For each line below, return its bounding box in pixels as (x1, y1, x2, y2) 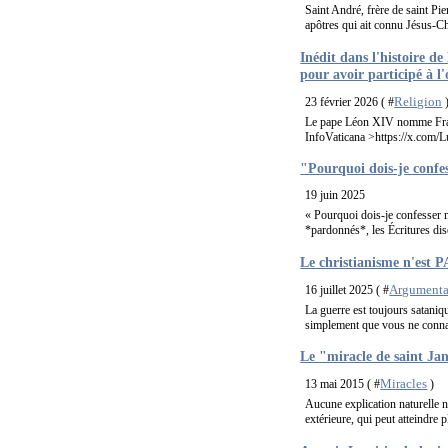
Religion (394, 93, 443, 109)
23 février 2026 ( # (305, 94, 395, 109)
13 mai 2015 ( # (305, 377, 381, 392)
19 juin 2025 (305, 188, 366, 203)
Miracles (380, 376, 428, 392)
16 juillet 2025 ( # (305, 282, 390, 297)
